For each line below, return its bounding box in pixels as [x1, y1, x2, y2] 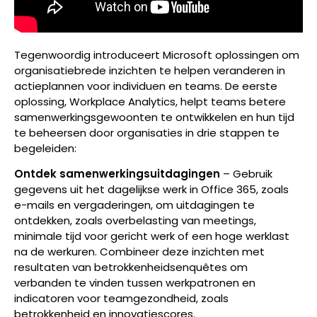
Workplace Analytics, [69, 93, 180, 109]
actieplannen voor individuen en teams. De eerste [14, 78, 277, 93]
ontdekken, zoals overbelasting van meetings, [14, 213, 256, 229]
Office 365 [201, 182, 256, 197]
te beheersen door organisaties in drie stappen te [14, 125, 279, 140]
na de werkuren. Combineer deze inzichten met [14, 244, 265, 260]
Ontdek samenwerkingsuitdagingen [14, 166, 220, 182]
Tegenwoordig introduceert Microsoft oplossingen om [14, 47, 299, 62]
